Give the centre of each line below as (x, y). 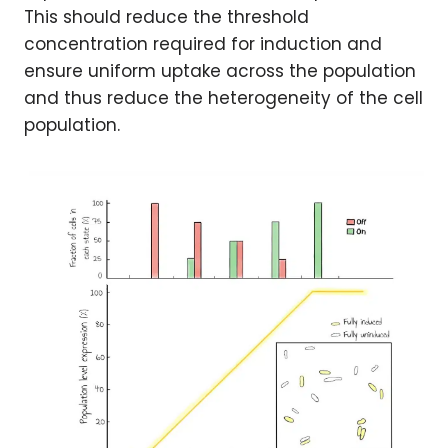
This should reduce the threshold (166, 16)
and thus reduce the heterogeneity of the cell (223, 97)
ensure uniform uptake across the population (220, 70)
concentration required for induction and (203, 43)
